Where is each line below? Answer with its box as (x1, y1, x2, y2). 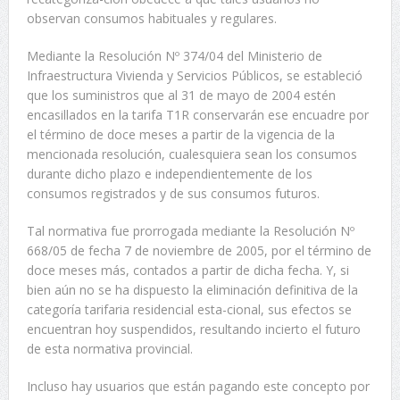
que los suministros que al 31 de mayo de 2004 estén (26, 87, 336, 104)
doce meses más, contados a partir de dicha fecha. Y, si (26, 262, 349, 279)
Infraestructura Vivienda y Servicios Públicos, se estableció (26, 67, 362, 85)
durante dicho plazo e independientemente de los (26, 165, 312, 183)
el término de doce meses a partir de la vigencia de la (26, 126, 335, 144)
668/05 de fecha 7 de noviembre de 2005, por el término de (26, 242, 371, 260)
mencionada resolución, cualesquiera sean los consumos (26, 146, 357, 163)
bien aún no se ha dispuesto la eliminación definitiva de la (26, 281, 358, 299)
